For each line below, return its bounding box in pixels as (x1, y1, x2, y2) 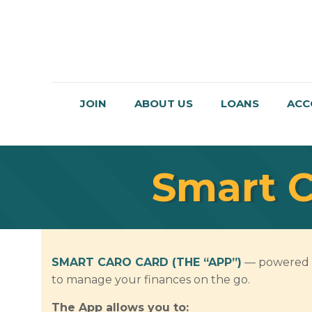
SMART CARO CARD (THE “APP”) (52, 256, 242, 269)
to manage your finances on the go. (52, 273, 251, 286)
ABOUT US (134, 97, 193, 110)
